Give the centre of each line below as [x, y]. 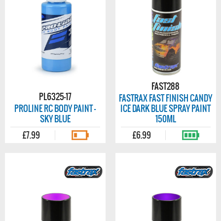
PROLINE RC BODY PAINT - [55, 109]
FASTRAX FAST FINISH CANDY [166, 98]
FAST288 [166, 86]
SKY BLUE [55, 119]
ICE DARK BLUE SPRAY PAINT [166, 109]
